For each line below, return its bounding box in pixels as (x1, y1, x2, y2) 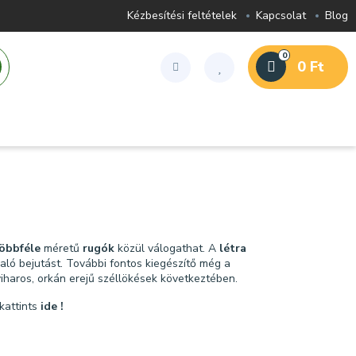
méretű (44, 241, 83, 256)
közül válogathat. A (118, 241, 219, 256)
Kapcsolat (256, 8, 306, 23)
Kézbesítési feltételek (127, 8, 237, 23)
